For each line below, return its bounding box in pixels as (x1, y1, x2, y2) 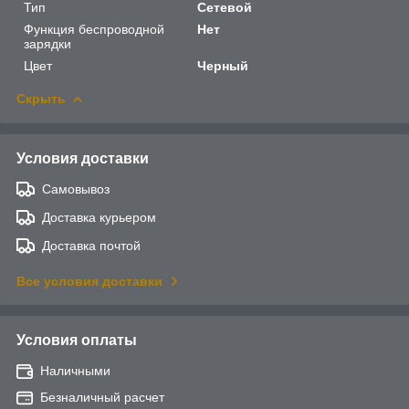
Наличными (40, 363, 110, 379)
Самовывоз (42, 182, 110, 197)
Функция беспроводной (24, 22, 164, 37)
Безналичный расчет (40, 390, 164, 405)
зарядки (24, 37, 71, 52)
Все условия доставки (16, 274, 163, 289)
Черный (197, 58, 249, 74)
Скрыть (16, 91, 66, 107)
